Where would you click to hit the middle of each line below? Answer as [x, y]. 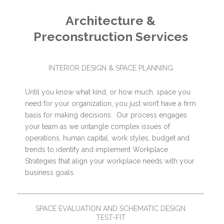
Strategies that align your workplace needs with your [110, 161]
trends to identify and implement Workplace [96, 149]
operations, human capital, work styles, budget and [107, 138]
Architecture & [111, 20]
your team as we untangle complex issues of [97, 126]
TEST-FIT [110, 217]
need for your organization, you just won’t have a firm [110, 103]
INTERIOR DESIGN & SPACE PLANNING [110, 68]
